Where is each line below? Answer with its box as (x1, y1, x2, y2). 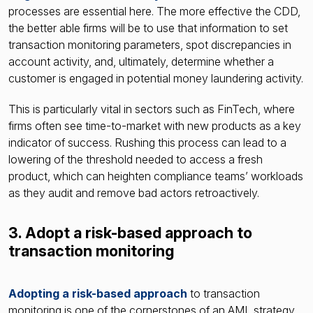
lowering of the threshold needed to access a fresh (8, 152, 263, 166)
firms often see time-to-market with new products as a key (8, 118, 301, 133)
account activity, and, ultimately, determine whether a (8, 54, 274, 68)
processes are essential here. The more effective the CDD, (8, 3, 300, 18)
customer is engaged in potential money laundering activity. (8, 71, 303, 85)
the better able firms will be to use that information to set (8, 20, 288, 35)
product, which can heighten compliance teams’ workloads (8, 168, 303, 183)
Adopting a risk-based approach (8, 286, 187, 301)
